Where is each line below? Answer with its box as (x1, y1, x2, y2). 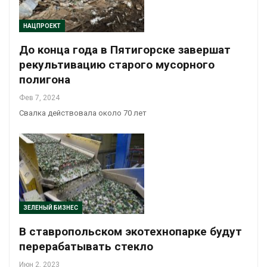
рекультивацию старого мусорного (19, 58, 215, 72)
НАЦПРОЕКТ (23, 23, 61, 30)
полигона (19, 73, 70, 87)
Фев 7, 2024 (19, 94, 60, 103)
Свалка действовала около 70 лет (19, 108, 147, 118)
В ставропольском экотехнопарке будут (19, 224, 242, 238)
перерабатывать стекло (19, 239, 153, 253)
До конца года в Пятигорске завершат (19, 43, 231, 57)
